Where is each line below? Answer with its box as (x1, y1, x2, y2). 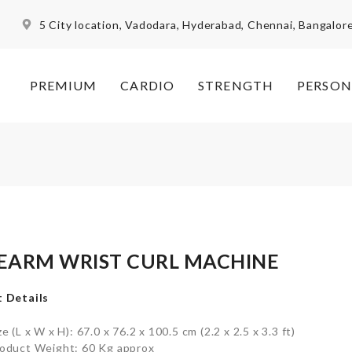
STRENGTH (198, 78, 274, 93)
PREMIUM (29, 78, 97, 93)
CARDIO (120, 78, 175, 93)
